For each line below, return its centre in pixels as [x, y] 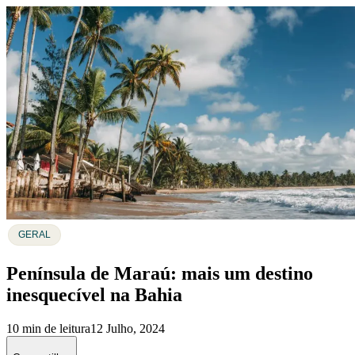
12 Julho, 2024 [128, 328]
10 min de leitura [48, 328]
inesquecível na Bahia [94, 294]
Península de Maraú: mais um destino [160, 273]
